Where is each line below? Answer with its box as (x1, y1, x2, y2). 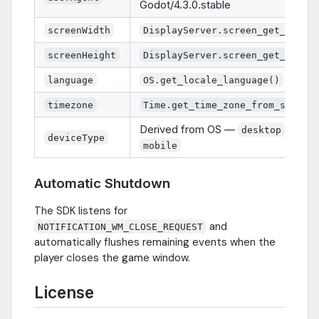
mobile (143, 140, 178, 151)
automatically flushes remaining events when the (34, 234, 276, 249)
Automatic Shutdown (34, 174, 170, 192)
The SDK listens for (34, 203, 127, 218)
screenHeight (48, 49, 117, 61)
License (34, 282, 94, 302)
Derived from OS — (140, 122, 238, 136)
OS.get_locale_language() (143, 74, 281, 85)
